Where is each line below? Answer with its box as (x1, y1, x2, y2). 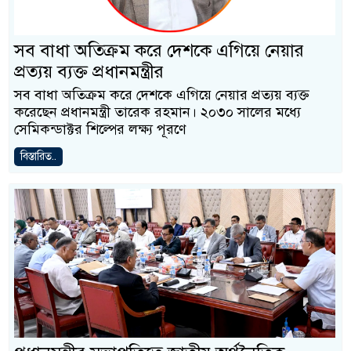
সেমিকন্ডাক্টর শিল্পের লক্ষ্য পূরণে (14, 121, 186, 138)
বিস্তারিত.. (20, 150, 56, 163)
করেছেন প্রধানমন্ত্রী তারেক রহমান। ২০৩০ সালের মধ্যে (14, 103, 301, 121)
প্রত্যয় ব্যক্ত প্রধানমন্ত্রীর (14, 60, 164, 83)
